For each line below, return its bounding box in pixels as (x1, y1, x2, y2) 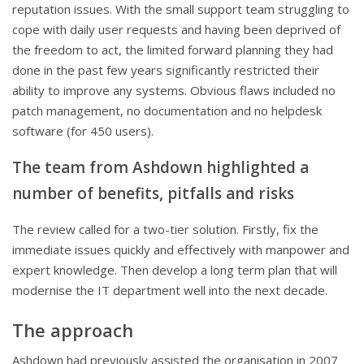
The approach (12, 318, 133, 343)
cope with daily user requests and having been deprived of (12, 21, 340, 38)
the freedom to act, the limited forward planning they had (12, 41, 333, 58)
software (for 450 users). (12, 123, 154, 140)
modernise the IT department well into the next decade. (12, 282, 327, 299)
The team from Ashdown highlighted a (12, 157, 309, 179)
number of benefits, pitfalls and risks (12, 183, 294, 205)
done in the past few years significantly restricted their (12, 62, 319, 79)
